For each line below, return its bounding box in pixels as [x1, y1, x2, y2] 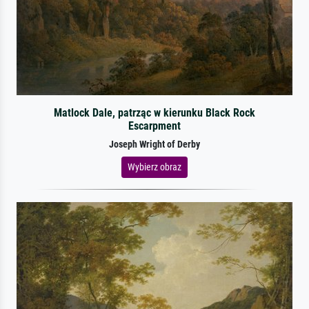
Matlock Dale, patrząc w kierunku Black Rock [53, 106, 255, 119]
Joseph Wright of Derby [109, 138, 200, 150]
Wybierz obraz [128, 161, 181, 172]
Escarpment [128, 119, 181, 132]
